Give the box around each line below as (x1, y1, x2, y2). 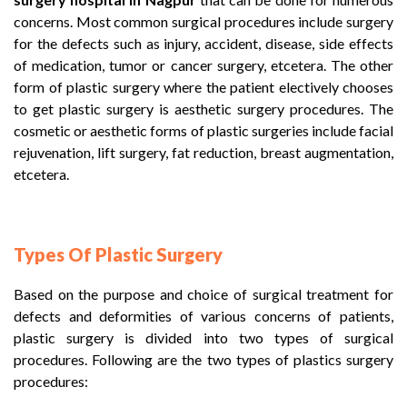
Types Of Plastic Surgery (14, 243, 223, 265)
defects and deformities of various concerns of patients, (14, 307, 393, 324)
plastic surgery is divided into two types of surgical (14, 329, 393, 346)
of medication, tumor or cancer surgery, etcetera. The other (14, 56, 393, 74)
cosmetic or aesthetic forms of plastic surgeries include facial (14, 122, 393, 139)
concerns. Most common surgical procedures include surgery (14, 13, 393, 30)
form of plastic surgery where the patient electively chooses (14, 78, 393, 95)
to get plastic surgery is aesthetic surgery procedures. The (14, 100, 393, 117)
